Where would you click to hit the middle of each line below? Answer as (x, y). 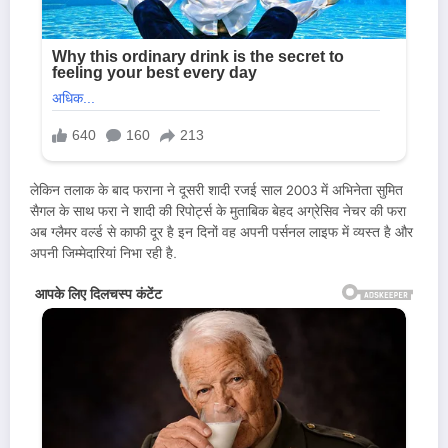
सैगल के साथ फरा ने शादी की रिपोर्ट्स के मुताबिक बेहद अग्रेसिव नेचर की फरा (218, 212)
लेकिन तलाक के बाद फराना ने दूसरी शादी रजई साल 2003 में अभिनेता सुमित (216, 191)
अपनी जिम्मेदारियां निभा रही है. (103, 254)
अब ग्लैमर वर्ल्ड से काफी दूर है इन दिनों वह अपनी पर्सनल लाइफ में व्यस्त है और (221, 233)
